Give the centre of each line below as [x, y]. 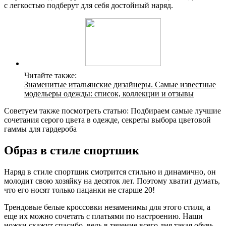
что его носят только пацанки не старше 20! [79, 190]
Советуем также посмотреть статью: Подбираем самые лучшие [112, 111]
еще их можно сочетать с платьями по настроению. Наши [103, 216]
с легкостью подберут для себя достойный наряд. [89, 6]
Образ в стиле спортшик [72, 151]
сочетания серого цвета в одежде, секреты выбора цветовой [107, 120]
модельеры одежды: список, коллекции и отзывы [109, 94]
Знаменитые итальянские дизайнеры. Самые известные [120, 85]
